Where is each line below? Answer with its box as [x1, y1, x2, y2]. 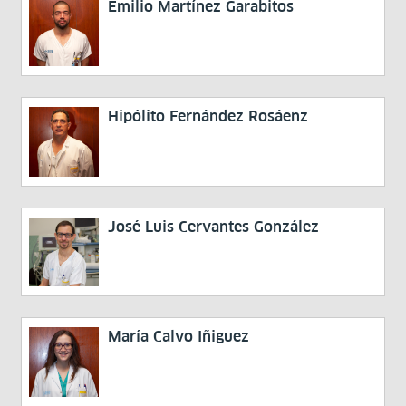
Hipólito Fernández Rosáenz [108, 108, 309, 125]
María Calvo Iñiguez [108, 328, 250, 345]
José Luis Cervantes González [108, 217, 320, 235]
